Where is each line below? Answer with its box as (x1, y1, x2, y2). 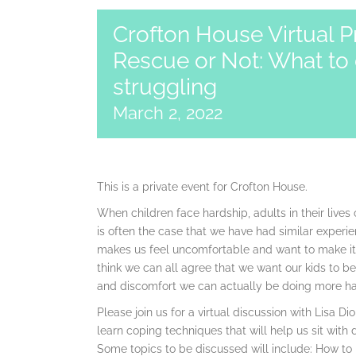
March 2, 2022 (113, 103, 222, 123)
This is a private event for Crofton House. (97, 180, 308, 193)
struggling (113, 74, 217, 100)
